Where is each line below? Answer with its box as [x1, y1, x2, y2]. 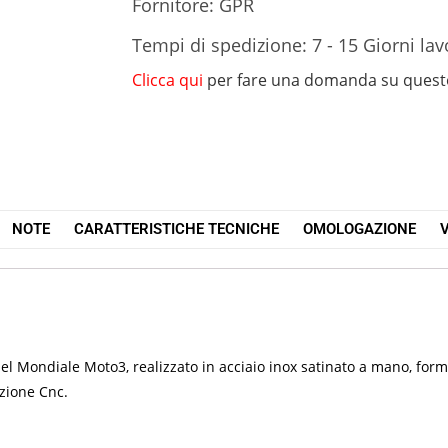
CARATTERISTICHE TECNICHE [73, 220, 279, 239]
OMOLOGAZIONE [302, 220, 416, 239]
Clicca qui [132, 69, 203, 92]
